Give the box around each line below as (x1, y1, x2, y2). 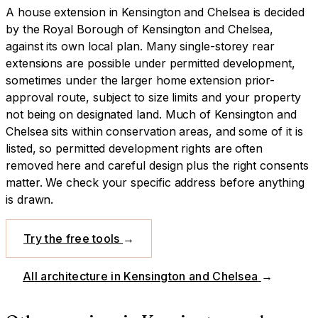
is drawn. (6, 192, 54, 207)
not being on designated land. (6, 106, 162, 121)
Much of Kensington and (165, 106, 297, 121)
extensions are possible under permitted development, (6, 55, 295, 70)
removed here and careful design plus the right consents (6, 158, 309, 172)
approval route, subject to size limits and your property (6, 89, 301, 104)
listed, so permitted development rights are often (6, 141, 263, 155)
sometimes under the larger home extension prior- (6, 72, 275, 87)
